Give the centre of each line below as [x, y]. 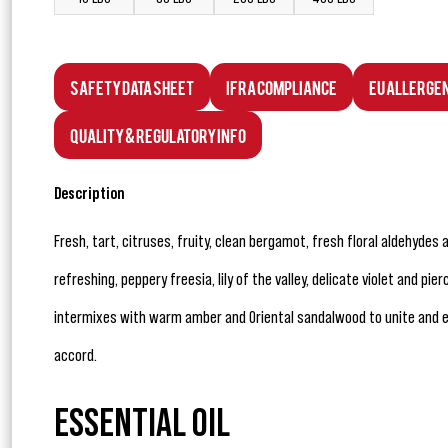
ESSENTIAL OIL [142, 424]
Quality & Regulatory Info [158, 135]
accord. [75, 355]
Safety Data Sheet [132, 87]
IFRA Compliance [281, 87]
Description [89, 193]
